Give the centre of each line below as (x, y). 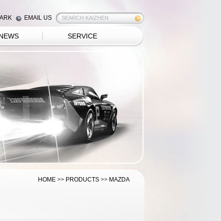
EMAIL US (38, 18)
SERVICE (82, 36)
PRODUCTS (82, 180)
